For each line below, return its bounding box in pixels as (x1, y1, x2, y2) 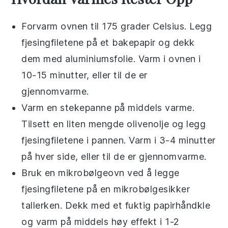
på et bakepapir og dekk (83, 37, 195, 48)
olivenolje (127, 119, 169, 129)
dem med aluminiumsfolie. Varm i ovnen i (21, 53, 201, 64)
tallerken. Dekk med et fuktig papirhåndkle (21, 200, 211, 211)
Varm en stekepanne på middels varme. (21, 102, 195, 113)
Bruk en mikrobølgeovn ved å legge (21, 167, 180, 178)
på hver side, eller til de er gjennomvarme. (21, 151, 207, 162)
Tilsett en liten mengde (21, 119, 127, 129)
